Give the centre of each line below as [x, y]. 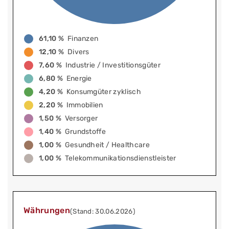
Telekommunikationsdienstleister [121, 158]
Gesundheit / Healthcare [107, 145]
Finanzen [83, 39]
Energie [79, 79]
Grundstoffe [85, 132]
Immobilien [85, 105]
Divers [78, 52]
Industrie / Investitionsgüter [113, 65]
